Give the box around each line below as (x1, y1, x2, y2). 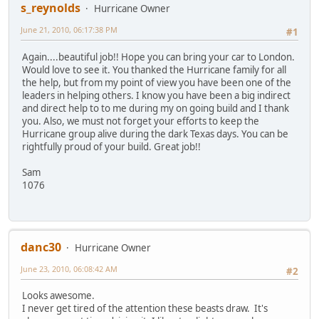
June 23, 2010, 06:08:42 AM (21, 263, 117, 274)
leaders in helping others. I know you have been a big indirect (22, 88, 291, 102)
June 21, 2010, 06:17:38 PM (21, 24, 117, 36)
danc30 (21, 239, 61, 255)
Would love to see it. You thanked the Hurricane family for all (22, 63, 286, 76)
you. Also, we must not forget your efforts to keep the (22, 114, 259, 127)
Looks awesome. (22, 289, 95, 303)
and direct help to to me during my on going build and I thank (22, 101, 289, 115)
